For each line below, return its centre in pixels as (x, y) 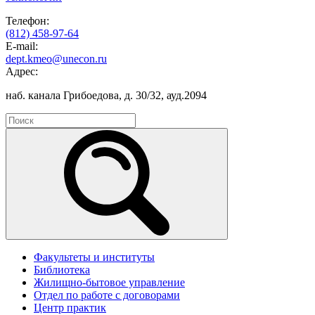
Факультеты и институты (94, 257)
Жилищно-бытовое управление (109, 282)
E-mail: (22, 46)
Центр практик (70, 307)
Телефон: (27, 20)
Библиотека (62, 269)
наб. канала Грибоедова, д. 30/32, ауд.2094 (106, 95)
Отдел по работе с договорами (107, 295)
